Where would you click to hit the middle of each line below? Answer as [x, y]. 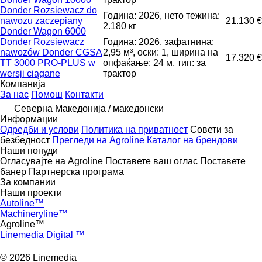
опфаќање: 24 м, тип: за [154, 63]
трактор [120, 73]
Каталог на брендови [192, 140]
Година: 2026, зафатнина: [158, 42]
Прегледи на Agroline [98, 140]
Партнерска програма [76, 171]
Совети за [212, 129]
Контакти [84, 94]
